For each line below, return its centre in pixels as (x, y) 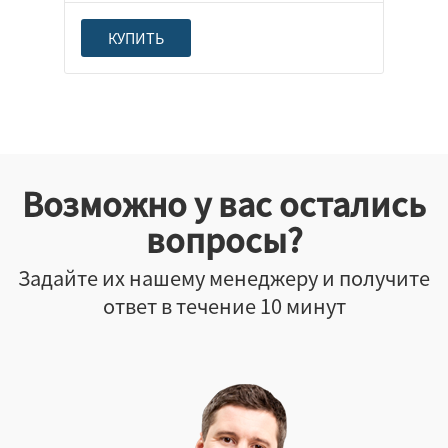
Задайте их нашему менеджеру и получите (224, 277)
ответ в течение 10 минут (224, 305)
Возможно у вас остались (224, 203)
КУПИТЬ (136, 37)
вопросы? (224, 239)
